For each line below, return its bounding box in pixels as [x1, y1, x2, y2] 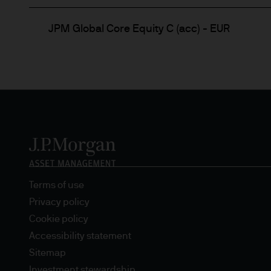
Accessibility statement [29, 231, 131, 241]
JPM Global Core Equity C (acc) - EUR [48, 24, 230, 35]
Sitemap [29, 248, 66, 258]
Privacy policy [29, 197, 90, 207]
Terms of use [29, 180, 84, 191]
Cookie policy [29, 214, 88, 224]
